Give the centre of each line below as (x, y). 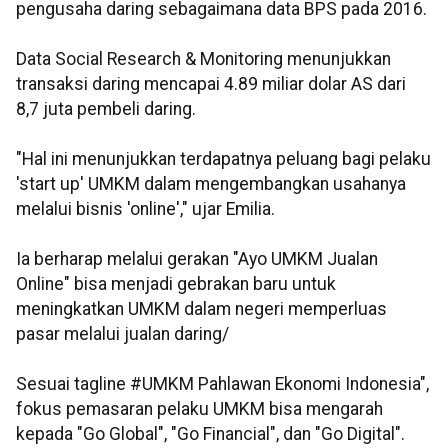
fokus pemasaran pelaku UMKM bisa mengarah (199, 409)
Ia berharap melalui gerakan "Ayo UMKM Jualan (197, 259)
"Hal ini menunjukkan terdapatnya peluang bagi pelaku (223, 159)
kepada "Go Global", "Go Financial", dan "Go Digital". (210, 434)
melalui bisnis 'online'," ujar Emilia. (145, 209)
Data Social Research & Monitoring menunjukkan (203, 59)
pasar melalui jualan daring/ (122, 334)
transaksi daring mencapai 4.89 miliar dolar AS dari (211, 84)
